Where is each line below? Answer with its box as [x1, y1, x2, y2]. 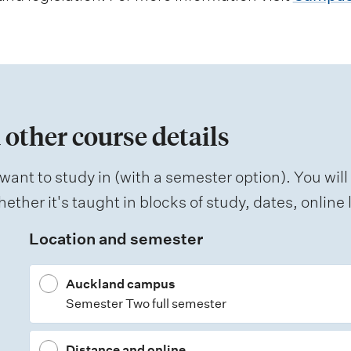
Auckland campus [65, 277, 175, 292]
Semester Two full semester [65, 296, 226, 312]
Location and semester [28, 230, 203, 249]
